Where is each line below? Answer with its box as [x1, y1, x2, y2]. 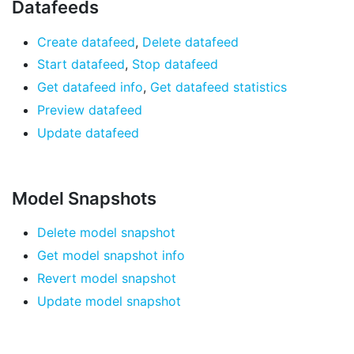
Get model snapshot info [37, 247, 185, 264]
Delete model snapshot [37, 224, 175, 241]
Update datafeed [37, 124, 139, 141]
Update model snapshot [37, 292, 181, 309]
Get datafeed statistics [150, 79, 287, 96]
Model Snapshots [12, 188, 156, 209]
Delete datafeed [142, 33, 239, 50]
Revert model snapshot [37, 269, 176, 286]
